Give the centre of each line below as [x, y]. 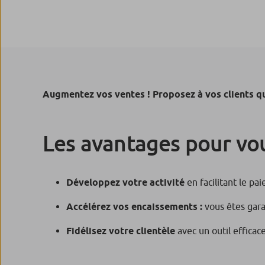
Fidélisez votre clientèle [121, 231]
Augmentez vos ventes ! [98, 94]
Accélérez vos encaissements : [134, 206]
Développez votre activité [125, 182]
